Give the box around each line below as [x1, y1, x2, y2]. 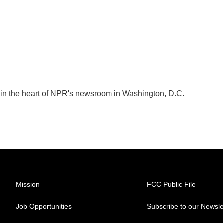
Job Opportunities [16, 202, 72, 210]
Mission [16, 180, 40, 188]
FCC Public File [147, 180, 196, 188]
